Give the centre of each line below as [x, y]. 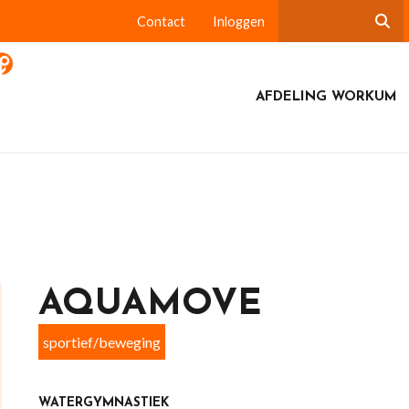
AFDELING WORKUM [326, 97]
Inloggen [238, 21]
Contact [161, 21]
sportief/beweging [101, 342]
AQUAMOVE [150, 305]
